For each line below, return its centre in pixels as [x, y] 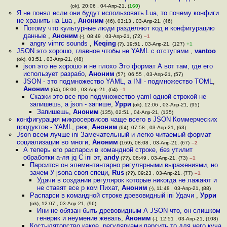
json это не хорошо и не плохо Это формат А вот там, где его [118, 66]
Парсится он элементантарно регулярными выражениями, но [124, 165]
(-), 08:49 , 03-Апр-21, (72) [110, 36]
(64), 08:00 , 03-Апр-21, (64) [83, 89]
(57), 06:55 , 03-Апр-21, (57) [148, 74]
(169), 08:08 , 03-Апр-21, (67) [154, 143]
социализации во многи [52, 142]
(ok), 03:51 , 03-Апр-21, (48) [50, 59]
